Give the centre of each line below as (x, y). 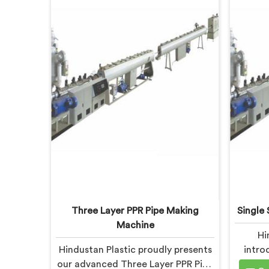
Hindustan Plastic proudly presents (135, 249)
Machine (135, 225)
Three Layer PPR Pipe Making (135, 210)
